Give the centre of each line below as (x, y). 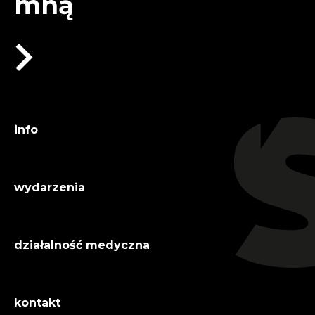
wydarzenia (50, 188)
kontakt (37, 303)
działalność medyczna (82, 245)
